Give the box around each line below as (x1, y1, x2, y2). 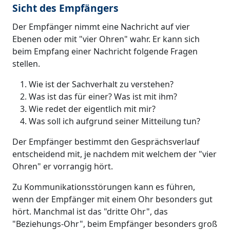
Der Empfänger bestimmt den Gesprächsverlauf (12, 136, 200, 148)
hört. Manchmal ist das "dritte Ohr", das (12, 206, 168, 218)
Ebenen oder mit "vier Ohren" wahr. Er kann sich (12, 33, 200, 45)
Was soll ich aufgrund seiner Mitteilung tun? (29, 116, 200, 127)
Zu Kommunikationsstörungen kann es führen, (12, 181, 195, 193)
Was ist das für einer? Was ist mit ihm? (29, 91, 177, 103)
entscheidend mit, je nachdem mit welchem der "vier (12, 148, 217, 160)
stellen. (12, 58, 40, 70)
